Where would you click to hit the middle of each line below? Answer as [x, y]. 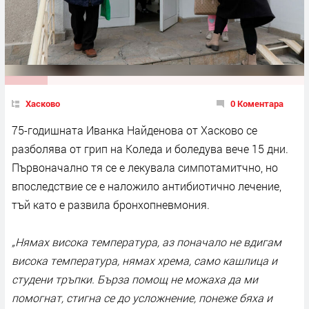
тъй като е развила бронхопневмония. [111, 204]
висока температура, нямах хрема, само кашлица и [144, 260]
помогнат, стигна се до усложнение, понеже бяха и [142, 297]
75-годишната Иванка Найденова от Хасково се [134, 130]
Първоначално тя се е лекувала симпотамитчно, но [145, 167]
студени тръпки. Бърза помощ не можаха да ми [135, 279]
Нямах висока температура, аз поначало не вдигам [148, 241]
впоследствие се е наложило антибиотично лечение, [147, 186]
